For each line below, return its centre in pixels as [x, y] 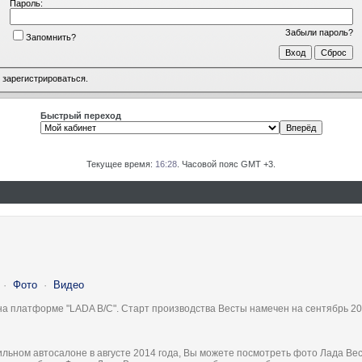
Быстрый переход [80, 116]
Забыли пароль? [319, 32]
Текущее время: [121, 164]
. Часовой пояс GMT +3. [226, 164]
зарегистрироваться [44, 79]
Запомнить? [51, 37]
